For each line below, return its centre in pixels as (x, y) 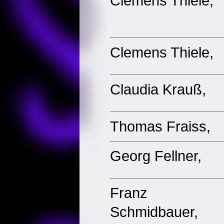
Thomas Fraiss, (160, 126)
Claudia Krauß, (158, 89)
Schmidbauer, (154, 212)
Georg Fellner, (156, 156)
